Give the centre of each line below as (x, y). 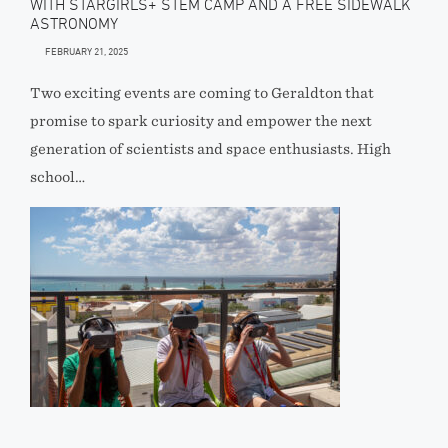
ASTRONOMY (74, 23)
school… (57, 177)
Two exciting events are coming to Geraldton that (202, 93)
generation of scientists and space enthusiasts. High (210, 149)
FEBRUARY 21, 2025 (86, 51)
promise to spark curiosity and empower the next (201, 121)
